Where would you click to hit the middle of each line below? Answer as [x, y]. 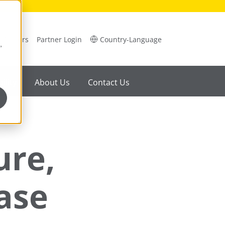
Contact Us [108, 82]
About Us [52, 82]
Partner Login [59, 39]
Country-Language [131, 39]
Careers [16, 39]
